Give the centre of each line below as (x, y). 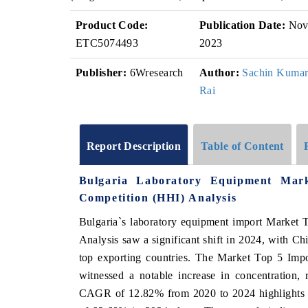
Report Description (134, 146)
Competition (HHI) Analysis (158, 197)
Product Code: (112, 25)
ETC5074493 (107, 43)
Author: (219, 73)
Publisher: (101, 73)
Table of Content (242, 146)
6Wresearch (155, 73)
